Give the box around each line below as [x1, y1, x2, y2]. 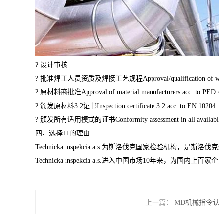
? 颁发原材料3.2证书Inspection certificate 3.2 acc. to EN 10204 [35, 102, 216, 110]
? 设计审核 [35, 61, 67, 69]
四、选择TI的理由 [35, 130, 90, 137]
